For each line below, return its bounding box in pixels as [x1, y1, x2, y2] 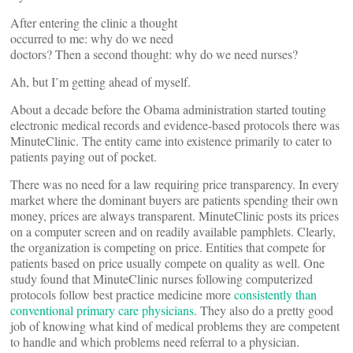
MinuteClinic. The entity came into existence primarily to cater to [10, 132, 332, 149]
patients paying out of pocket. [10, 148, 157, 165]
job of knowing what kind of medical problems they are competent [10, 318, 340, 334]
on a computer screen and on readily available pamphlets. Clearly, [10, 223, 336, 240]
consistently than [234, 286, 317, 303]
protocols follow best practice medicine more [10, 286, 234, 303]
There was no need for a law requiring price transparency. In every [10, 176, 339, 192]
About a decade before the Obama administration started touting [10, 101, 326, 117]
